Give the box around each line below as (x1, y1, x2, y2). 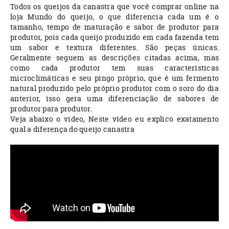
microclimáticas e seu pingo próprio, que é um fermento (10, 73, 219, 83)
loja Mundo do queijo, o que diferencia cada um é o (10, 11, 219, 21)
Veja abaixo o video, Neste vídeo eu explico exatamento (10, 113, 219, 124)
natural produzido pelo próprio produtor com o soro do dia (10, 83, 219, 93)
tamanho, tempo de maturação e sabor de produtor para (10, 21, 219, 32)
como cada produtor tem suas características (10, 62, 219, 73)
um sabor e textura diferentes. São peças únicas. (10, 42, 219, 52)
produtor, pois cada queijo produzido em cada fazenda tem (10, 32, 219, 42)
